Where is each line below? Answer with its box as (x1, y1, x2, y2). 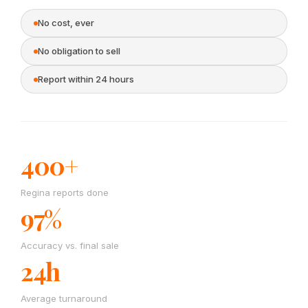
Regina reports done (21, 187, 109, 198)
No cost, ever (38, 17, 94, 28)
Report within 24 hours (38, 74, 134, 85)
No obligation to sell (38, 45, 120, 56)
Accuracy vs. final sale (21, 240, 119, 251)
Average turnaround (21, 293, 107, 304)
